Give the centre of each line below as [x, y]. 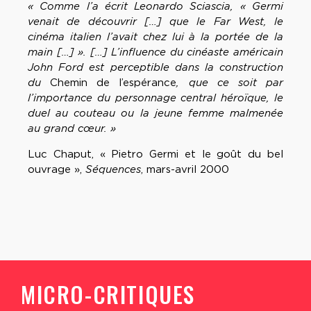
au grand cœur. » [72, 129]
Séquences [113, 170]
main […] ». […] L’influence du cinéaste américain [155, 52]
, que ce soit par [230, 83]
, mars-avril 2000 [185, 170]
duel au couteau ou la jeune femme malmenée [155, 114]
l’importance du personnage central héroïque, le [155, 98]
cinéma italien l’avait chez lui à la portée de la [155, 37]
